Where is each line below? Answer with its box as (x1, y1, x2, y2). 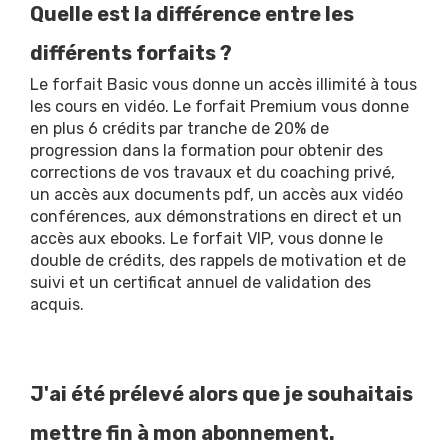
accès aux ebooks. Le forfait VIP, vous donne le (30, 229, 383, 248)
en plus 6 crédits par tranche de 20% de (30, 119, 329, 138)
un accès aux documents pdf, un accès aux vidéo (30, 185, 403, 204)
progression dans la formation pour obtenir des (30, 141, 383, 160)
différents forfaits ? (30, 41, 232, 65)
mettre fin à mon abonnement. (30, 421, 335, 445)
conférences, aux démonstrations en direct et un (30, 207, 402, 226)
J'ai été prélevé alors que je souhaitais (30, 382, 413, 406)
